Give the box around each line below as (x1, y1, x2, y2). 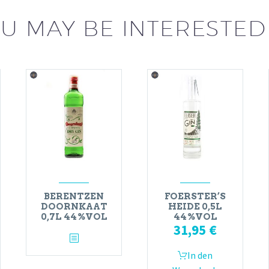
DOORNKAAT (40, 201, 107, 213)
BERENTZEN (44, 191, 104, 202)
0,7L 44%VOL (40, 211, 107, 223)
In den (187, 249, 213, 262)
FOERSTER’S (165, 191, 226, 202)
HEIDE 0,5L (168, 201, 222, 213)
